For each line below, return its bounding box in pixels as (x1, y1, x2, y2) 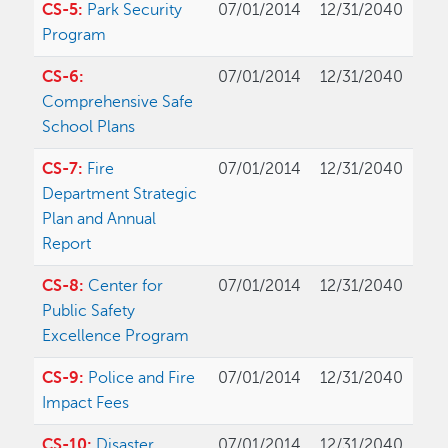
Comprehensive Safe (42, 93, 194, 112)
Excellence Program (42, 327, 190, 346)
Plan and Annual (42, 210, 157, 229)
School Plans (42, 118, 136, 137)
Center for (88, 277, 164, 296)
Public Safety (42, 302, 136, 321)
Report (42, 235, 92, 254)
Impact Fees (42, 394, 130, 413)
